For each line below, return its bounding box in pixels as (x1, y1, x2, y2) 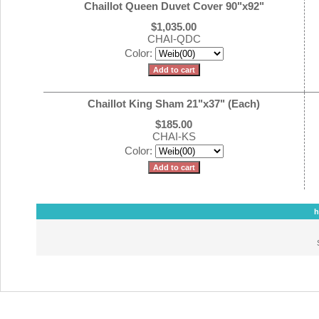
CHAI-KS (152, 130, 196, 142)
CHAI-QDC (147, 33, 201, 45)
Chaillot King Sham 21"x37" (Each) (88, 98, 260, 110)
